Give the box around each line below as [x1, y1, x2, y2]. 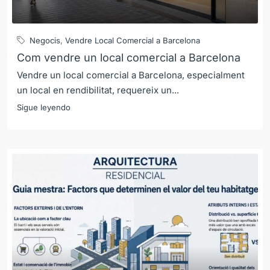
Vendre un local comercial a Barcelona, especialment [17, 69, 245, 81]
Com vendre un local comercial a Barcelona [17, 51, 240, 64]
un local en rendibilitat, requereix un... [17, 84, 179, 96]
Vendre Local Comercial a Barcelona [65, 35, 200, 45]
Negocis [30, 35, 60, 45]
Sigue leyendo [17, 102, 71, 112]
